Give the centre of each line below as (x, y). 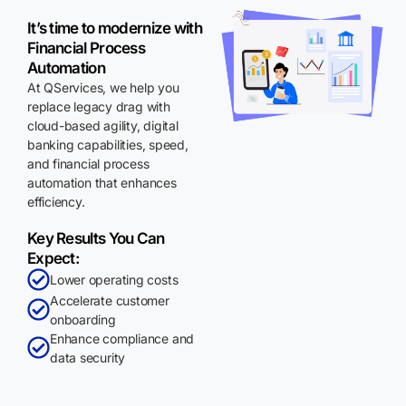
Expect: (53, 258)
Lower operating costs (114, 279)
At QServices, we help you (103, 87)
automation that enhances (102, 182)
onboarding (83, 319)
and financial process (88, 163)
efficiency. (56, 201)
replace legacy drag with (99, 106)
